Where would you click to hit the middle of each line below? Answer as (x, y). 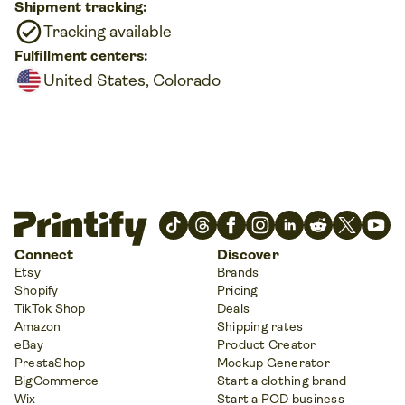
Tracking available (108, 31)
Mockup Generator (273, 362)
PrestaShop (50, 362)
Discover (248, 254)
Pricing (238, 290)
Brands (238, 272)
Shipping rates (260, 326)
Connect (44, 254)
